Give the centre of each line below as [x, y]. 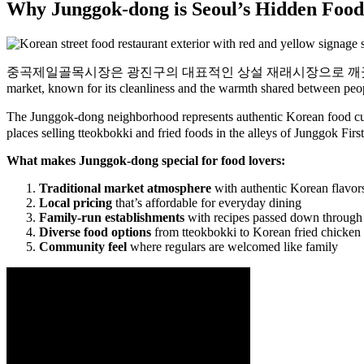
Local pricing [76, 202]
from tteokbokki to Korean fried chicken [256, 232]
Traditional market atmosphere [125, 188]
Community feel [83, 246]
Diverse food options [95, 232]
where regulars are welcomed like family [232, 246]
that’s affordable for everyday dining [207, 202]
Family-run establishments [112, 217]
